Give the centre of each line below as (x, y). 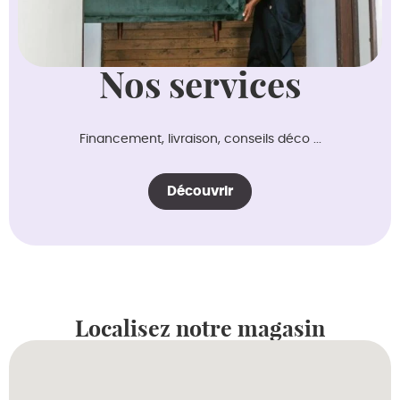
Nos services (200, 86)
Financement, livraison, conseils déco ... (200, 139)
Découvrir (200, 192)
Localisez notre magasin (200, 329)
